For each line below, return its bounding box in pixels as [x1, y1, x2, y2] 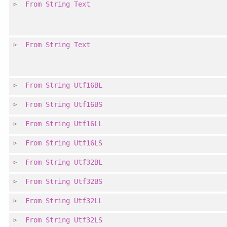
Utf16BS [74, 100, 103, 109]
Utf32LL [74, 197, 103, 205]
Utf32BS [74, 177, 103, 186]
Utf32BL [74, 158, 103, 167]
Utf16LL [74, 120, 103, 128]
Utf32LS [74, 216, 103, 224]
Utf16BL [74, 81, 103, 90]
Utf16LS [74, 139, 103, 147]
